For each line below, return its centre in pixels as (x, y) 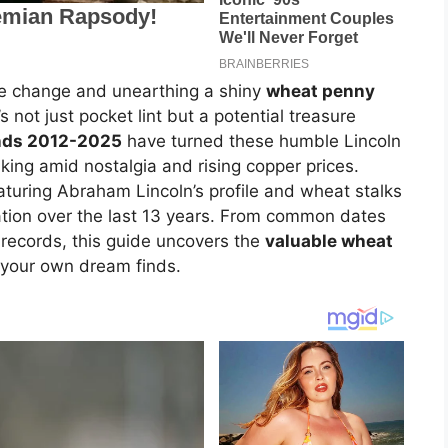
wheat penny (320, 91)
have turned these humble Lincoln (261, 141)
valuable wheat (329, 241)
